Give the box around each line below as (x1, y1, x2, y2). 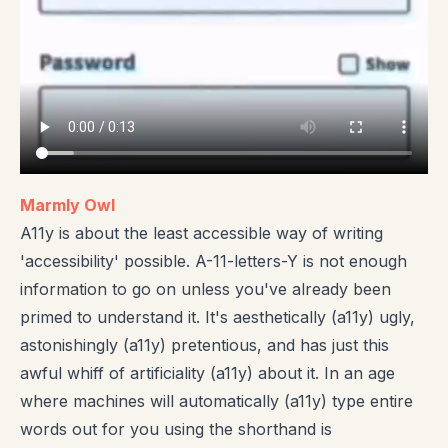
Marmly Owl (20, 195, 115, 216)
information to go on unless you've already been (20, 279, 391, 300)
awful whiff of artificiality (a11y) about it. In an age (20, 363, 395, 384)
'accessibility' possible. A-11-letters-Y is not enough (20, 251, 407, 272)
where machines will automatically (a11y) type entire (20, 391, 413, 412)
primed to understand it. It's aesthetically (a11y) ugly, (20, 307, 415, 328)
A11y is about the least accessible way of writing (20, 223, 383, 244)
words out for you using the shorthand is (20, 419, 332, 440)
